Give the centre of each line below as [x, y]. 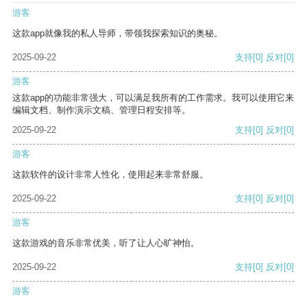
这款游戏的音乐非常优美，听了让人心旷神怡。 [106, 243]
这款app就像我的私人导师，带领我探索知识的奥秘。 [118, 34]
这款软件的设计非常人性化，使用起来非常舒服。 [110, 175]
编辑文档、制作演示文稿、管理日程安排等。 [101, 110]
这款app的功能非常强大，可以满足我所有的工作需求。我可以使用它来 [153, 98]
